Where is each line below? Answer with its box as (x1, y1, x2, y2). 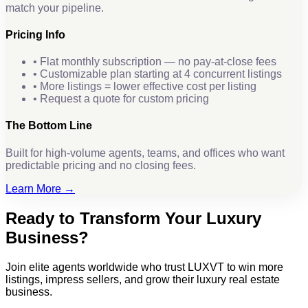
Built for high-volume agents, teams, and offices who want (5, 146, 285, 159)
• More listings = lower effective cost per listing (33, 80, 256, 93)
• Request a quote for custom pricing (33, 93, 209, 105)
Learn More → (5, 182, 75, 195)
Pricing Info (5, 28, 65, 41)
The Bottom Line (5, 120, 92, 132)
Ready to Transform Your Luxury (5, 208, 261, 228)
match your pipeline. (5, 1, 104, 14)
